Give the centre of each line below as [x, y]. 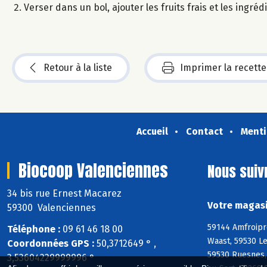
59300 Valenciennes [52, 207]
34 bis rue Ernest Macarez [66, 193]
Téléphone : [34, 229]
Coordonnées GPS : [51, 244]
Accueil [152, 131]
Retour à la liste [78, 67]
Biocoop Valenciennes [93, 170]
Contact [204, 131]
